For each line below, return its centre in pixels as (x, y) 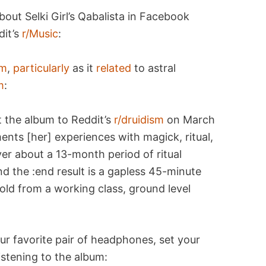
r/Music (40, 34)
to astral (154, 68)
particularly (42, 68)
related (114, 68)
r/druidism (139, 119)
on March (190, 119)
